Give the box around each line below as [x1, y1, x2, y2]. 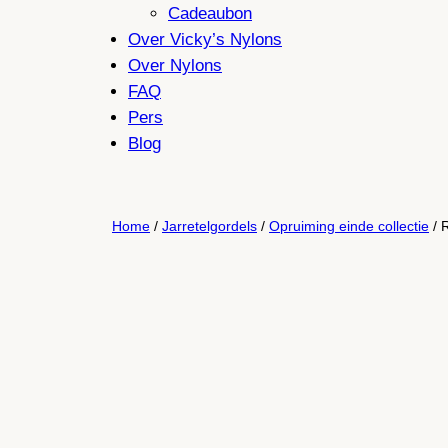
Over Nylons [128, 56, 222, 76]
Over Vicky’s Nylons [128, 30, 282, 50]
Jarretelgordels [162, 217, 257, 234]
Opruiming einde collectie [269, 217, 429, 234]
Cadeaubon [168, 4, 252, 24]
